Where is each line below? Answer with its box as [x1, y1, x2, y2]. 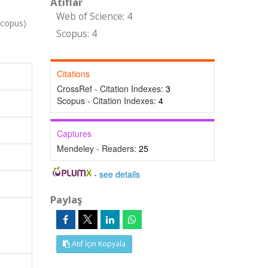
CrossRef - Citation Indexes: [56, 83, 166, 95]
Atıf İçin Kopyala [69, 239, 126, 249]
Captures [56, 127, 92, 139]
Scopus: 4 [56, 28, 97, 40]
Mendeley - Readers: [56, 142, 139, 154]
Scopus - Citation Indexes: [56, 95, 159, 106]
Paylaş [50, 193, 82, 206]
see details [99, 168, 141, 180]
